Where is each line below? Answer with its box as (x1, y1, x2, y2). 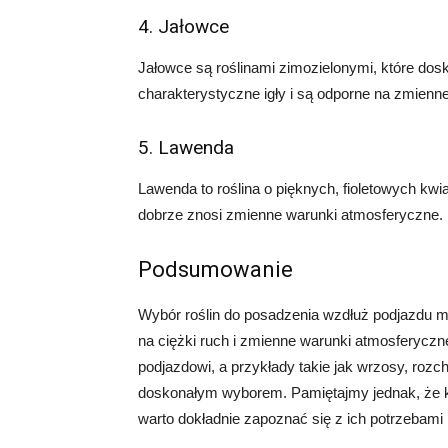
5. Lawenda (138, 136, 234, 159)
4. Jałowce (138, 15, 229, 38)
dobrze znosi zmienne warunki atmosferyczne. (138, 206, 443, 223)
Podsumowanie (138, 257, 293, 282)
